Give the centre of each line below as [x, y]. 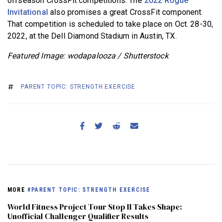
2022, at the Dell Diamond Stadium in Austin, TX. [92, 36]
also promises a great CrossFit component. [125, 12]
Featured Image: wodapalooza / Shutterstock [88, 56]
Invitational [28, 12]
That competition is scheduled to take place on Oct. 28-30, [111, 24]
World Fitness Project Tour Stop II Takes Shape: [95, 207]
